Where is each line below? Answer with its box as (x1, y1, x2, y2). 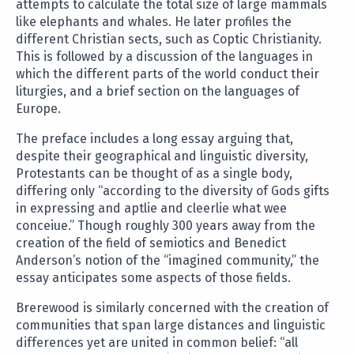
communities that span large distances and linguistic (16, 318, 326, 333)
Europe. (16, 101, 61, 117)
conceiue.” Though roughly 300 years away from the (16, 218, 315, 234)
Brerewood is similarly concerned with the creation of (16, 300, 329, 316)
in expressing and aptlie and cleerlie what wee (16, 201, 287, 217)
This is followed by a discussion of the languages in (16, 49, 313, 65)
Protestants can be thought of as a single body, (16, 166, 292, 182)
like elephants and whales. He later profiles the (16, 14, 292, 30)
